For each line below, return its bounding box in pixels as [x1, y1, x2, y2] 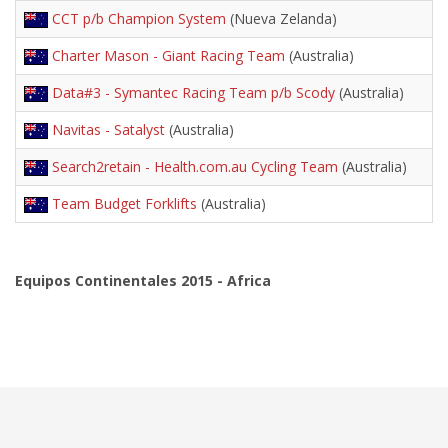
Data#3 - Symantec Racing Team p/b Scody [52, 83, 335, 102]
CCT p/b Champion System [52, 9, 226, 28]
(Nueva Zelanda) [226, 9, 337, 28]
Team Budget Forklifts [52, 194, 197, 213]
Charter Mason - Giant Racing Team [52, 46, 285, 65]
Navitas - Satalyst [52, 120, 165, 139]
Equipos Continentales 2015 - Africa [15, 271, 271, 290]
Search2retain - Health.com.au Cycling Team [52, 157, 338, 176]
